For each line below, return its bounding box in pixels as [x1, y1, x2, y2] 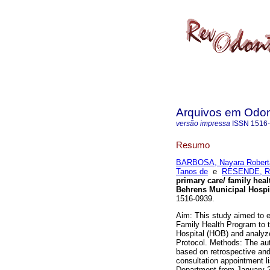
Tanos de [176, 167, 208, 177]
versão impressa [176, 119, 230, 128]
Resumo [176, 139, 210, 150]
